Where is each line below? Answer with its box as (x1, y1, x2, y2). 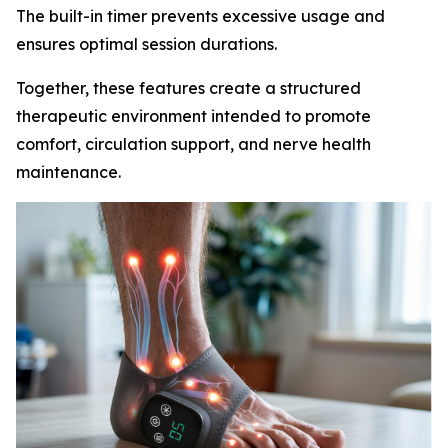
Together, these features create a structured (16, 77, 361, 98)
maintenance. (16, 161, 121, 182)
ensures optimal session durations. (16, 33, 277, 54)
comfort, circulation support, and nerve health (16, 133, 371, 154)
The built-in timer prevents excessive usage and (16, 5, 385, 26)
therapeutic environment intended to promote (16, 105, 371, 126)
